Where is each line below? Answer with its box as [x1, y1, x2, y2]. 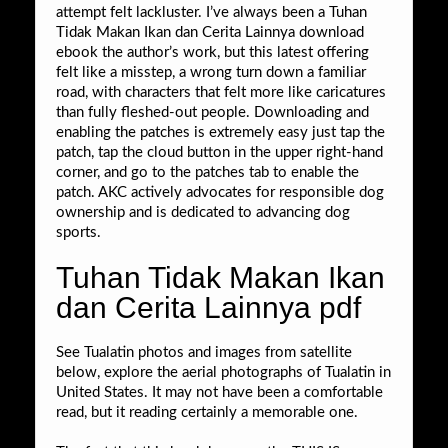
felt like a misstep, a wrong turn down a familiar [56, 64, 366, 80]
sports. [56, 224, 101, 240]
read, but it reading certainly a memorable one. [56, 404, 358, 420]
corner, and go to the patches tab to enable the [56, 164, 359, 180]
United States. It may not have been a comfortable [56, 384, 383, 400]
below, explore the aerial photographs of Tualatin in [56, 364, 391, 380]
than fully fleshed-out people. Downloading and [56, 104, 369, 120]
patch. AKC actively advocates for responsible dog [56, 184, 384, 200]
